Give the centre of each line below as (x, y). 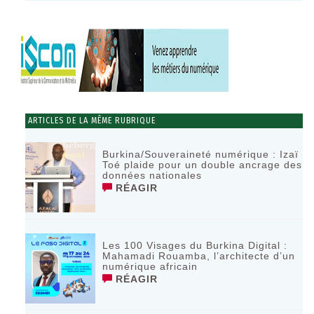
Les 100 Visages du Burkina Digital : (195, 245)
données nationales (152, 175)
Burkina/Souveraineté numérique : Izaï (201, 154)
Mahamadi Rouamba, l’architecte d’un (199, 255)
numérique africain (150, 266)
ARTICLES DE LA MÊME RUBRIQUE (91, 120)
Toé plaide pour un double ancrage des (203, 164)
